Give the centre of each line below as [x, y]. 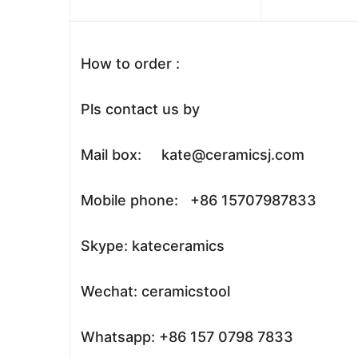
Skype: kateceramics [151, 246]
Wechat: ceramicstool [153, 291]
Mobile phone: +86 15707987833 [197, 200]
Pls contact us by [138, 109]
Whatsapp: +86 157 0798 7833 [185, 337]
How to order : [128, 64]
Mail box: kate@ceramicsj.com [191, 155]
